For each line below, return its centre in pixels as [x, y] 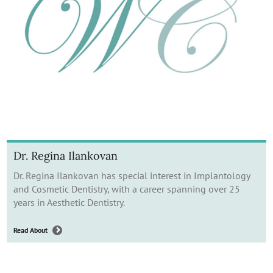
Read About [30, 230]
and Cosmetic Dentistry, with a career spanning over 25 [127, 189]
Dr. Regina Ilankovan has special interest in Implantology [132, 175]
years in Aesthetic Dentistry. [69, 202]
